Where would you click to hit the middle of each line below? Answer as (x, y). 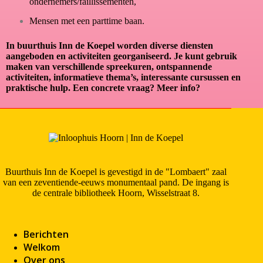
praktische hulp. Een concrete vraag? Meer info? (103, 88)
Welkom (42, 247)
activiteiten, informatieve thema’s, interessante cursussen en (123, 77)
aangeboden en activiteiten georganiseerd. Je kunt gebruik (122, 56)
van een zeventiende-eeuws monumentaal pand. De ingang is (116, 183)
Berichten (46, 235)
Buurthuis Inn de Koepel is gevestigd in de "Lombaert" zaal (116, 172)
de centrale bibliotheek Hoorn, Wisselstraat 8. (116, 193)
